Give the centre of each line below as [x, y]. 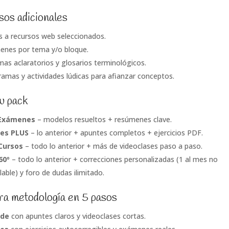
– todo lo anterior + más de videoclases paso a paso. [112, 146]
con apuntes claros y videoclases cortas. [77, 216]
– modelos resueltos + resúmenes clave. [103, 119]
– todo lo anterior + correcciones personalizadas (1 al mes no [113, 159]
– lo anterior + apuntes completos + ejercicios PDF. [116, 132]
